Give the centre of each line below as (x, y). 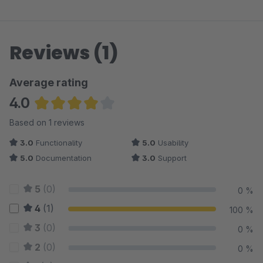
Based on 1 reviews (47, 122)
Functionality (58, 143)
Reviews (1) (64, 53)
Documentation (63, 158)
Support (171, 158)
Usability (172, 143)
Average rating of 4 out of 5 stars (104, 120)
